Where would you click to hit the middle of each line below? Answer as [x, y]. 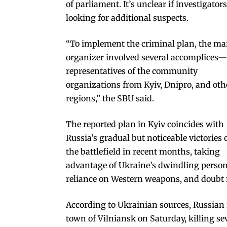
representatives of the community [132, 71]
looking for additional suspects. [127, 17]
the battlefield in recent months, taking [143, 151]
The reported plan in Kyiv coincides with [145, 124]
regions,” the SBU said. [110, 98]
